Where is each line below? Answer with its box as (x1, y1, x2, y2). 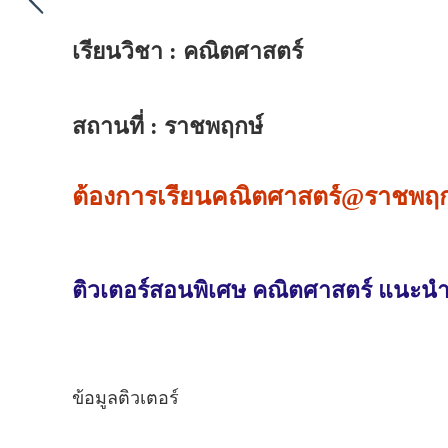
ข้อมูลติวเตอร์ (72, 388, 179, 409)
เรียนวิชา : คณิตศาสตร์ (72, 39, 303, 65)
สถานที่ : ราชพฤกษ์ (72, 114, 263, 140)
